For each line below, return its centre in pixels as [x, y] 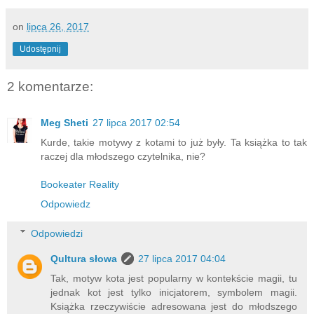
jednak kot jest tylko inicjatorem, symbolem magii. [174, 292]
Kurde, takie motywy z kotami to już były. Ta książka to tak [174, 143]
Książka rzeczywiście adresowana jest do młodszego [174, 306]
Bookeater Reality [80, 185]
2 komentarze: [50, 86]
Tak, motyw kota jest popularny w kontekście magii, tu [174, 278]
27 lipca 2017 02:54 [136, 123]
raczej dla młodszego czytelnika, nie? [123, 157]
